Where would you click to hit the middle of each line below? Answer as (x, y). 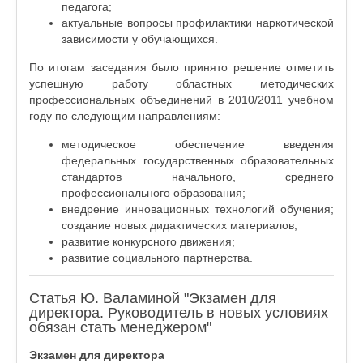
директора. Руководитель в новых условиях (179, 313)
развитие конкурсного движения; (148, 241)
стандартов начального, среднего (198, 177)
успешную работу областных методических (181, 83)
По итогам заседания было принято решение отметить (181, 67)
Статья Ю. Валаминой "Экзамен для (153, 298)
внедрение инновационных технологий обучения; (198, 209)
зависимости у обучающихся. (140, 39)
